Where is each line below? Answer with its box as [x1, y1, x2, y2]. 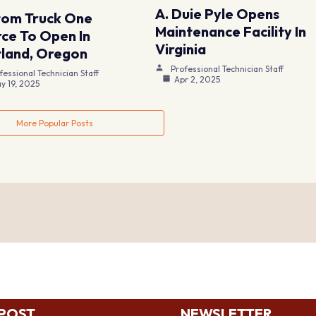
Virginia [155, 39, 207, 58]
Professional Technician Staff [171, 63, 284, 74]
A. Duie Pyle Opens [155, 4, 280, 23]
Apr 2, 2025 [174, 73, 221, 85]
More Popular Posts [16, 117, 93, 128]
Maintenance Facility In [155, 22, 307, 40]
